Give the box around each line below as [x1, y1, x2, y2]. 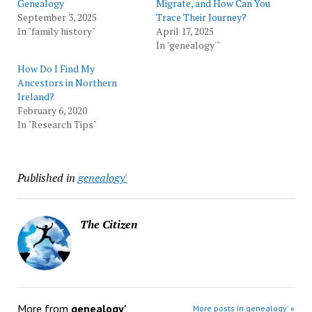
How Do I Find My [17, 62, 95, 76]
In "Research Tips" [17, 118, 97, 132]
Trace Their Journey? [156, 10, 247, 24]
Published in [17, 170, 75, 186]
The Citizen [79, 217, 137, 233]
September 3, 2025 [17, 10, 97, 24]
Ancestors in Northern [17, 76, 117, 90]
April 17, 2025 [156, 24, 214, 38]
